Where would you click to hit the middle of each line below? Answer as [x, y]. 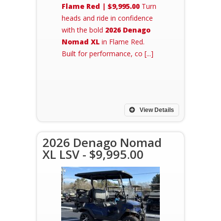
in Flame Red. [122, 42]
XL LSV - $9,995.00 [93, 154]
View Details [156, 110]
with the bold [83, 30]
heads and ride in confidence [107, 18]
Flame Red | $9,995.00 [101, 6]
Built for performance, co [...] [108, 54]
